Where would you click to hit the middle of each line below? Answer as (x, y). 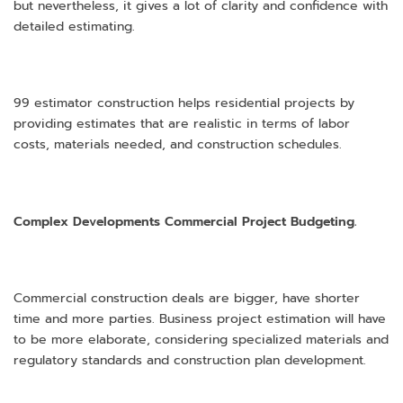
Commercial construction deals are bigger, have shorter (187, 299)
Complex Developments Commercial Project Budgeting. (185, 221)
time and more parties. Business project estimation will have (200, 319)
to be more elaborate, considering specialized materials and (201, 340)
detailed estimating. (74, 26)
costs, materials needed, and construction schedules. (178, 145)
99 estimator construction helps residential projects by (184, 103)
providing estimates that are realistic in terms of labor (182, 124)
